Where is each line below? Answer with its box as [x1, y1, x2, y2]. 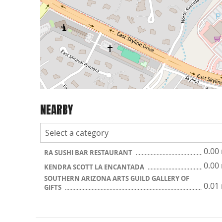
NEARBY [40, 101, 73, 118]
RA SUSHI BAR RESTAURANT [44, 148, 134, 157]
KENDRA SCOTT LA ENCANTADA [44, 163, 146, 171]
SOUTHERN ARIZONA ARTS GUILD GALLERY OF [44, 174, 189, 183]
